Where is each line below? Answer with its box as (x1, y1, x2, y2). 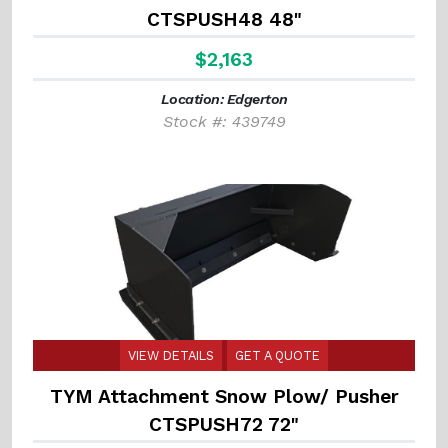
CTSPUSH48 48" (146, 8, 302, 32)
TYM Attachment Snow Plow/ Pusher (49, 385, 399, 409)
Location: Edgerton (160, 91, 288, 108)
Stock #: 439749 (162, 112, 286, 132)
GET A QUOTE (235, 348, 320, 364)
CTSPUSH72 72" (149, 413, 299, 437)
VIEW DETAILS (128, 348, 214, 364)
